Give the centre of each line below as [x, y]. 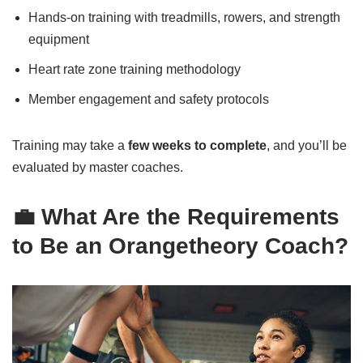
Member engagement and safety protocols [149, 99]
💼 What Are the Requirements [176, 217]
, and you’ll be [307, 145]
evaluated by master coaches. [98, 167]
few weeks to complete [197, 145]
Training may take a [70, 145]
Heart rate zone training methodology [135, 69]
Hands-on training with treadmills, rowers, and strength [184, 17]
